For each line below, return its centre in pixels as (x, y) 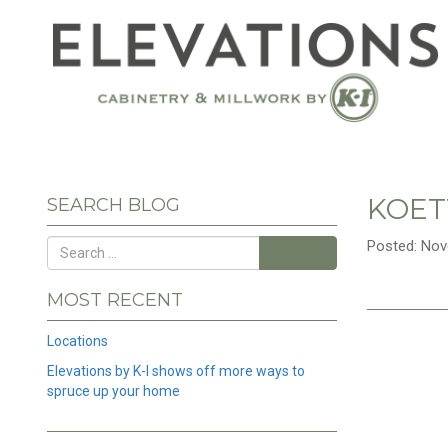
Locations (77, 341)
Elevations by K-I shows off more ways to (176, 371)
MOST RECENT (115, 300)
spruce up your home (113, 391)
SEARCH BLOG (113, 205)
